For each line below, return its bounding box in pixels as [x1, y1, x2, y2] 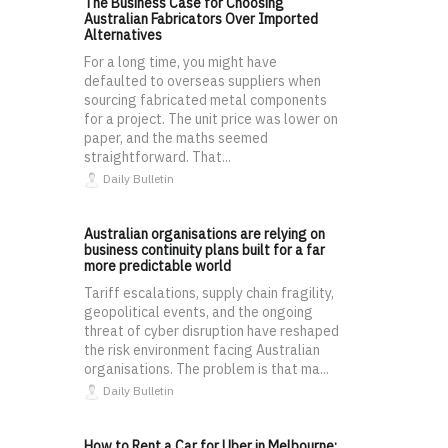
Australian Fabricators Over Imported [84, 10, 318, 29]
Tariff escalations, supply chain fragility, [84, 284, 334, 303]
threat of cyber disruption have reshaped [84, 322, 339, 341]
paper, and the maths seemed [84, 129, 268, 148]
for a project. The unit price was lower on [84, 110, 338, 129]
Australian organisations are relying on [84, 225, 325, 244]
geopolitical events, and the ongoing [84, 303, 313, 322]
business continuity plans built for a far [84, 241, 325, 260]
